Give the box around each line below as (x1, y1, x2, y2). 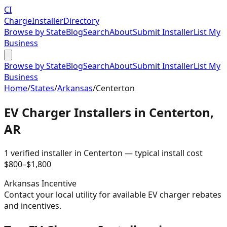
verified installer (9, 147, 72, 159)
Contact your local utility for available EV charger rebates (4, 188, 221, 200)
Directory (63, 15, 99, 26)
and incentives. (4, 200, 61, 211)
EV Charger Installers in (4, 103, 149, 121)
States (30, 83, 54, 94)
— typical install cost (123, 147, 203, 159)
